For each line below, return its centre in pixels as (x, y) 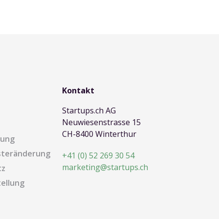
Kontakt (78, 90)
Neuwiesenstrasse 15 (101, 122)
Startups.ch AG (89, 110)
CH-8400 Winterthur (99, 134)
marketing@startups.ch (105, 167)
